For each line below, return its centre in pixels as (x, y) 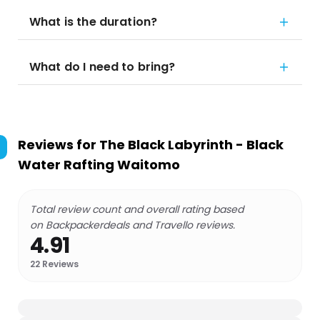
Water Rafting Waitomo (99, 165)
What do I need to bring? (102, 67)
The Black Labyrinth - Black (191, 145)
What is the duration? (94, 22)
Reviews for (59, 145)
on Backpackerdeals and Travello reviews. (132, 225)
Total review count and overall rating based (137, 209)
